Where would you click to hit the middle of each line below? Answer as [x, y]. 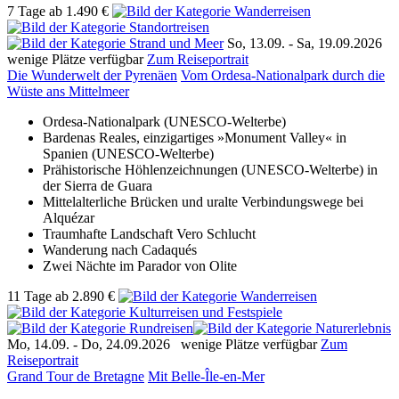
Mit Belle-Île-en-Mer [206, 376]
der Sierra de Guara [98, 185]
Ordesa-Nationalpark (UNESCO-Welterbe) [164, 121]
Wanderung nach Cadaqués [120, 249]
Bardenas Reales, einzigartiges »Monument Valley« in [195, 137]
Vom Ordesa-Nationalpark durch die [283, 75]
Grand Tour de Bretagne [76, 376]
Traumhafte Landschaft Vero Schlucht [149, 233]
